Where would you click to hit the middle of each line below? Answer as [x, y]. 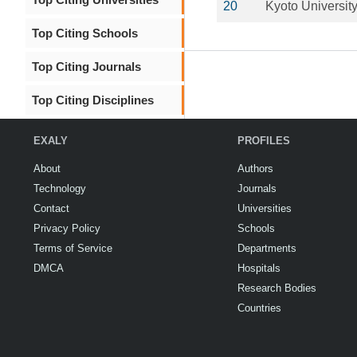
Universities [265, 208]
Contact [51, 208]
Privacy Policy [67, 228]
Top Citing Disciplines [93, 100]
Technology [60, 188]
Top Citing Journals [86, 67]
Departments [267, 248]
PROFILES [264, 141]
